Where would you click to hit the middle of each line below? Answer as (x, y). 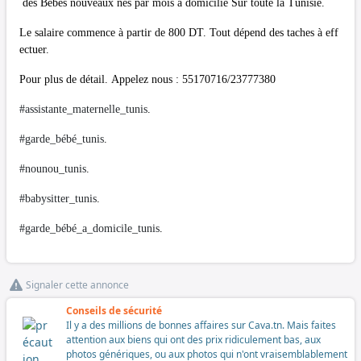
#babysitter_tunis (58, 198)
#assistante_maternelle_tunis (83, 109)
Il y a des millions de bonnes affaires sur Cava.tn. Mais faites (201, 325)
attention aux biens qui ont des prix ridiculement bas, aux (193, 339)
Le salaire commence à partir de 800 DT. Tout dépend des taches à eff (179, 32)
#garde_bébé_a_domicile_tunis (89, 228)
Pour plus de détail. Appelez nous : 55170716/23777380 (147, 79)
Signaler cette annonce (77, 284)
